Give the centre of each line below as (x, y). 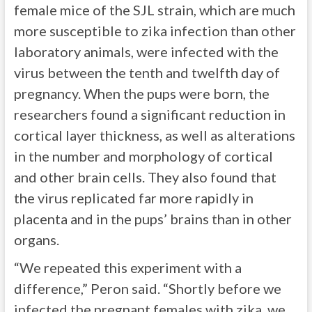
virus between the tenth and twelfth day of (147, 72)
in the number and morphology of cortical (143, 156)
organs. (36, 240)
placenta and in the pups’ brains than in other (153, 219)
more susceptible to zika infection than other (155, 31)
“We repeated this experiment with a (127, 267)
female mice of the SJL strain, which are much (154, 10)
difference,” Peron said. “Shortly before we (147, 288)
